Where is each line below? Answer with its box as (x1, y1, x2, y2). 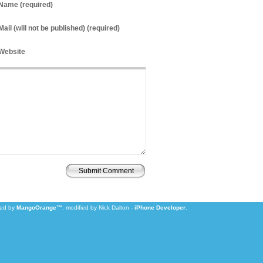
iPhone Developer (134, 204, 186, 211)
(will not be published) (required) (11, 24, 120, 32)
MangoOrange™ (16, 204, 62, 211)
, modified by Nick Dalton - (62, 204, 134, 211)
